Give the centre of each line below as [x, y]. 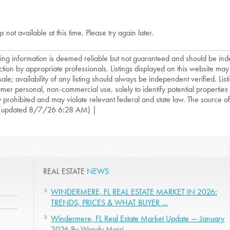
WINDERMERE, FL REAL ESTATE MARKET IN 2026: [134, 192]
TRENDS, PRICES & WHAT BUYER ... [109, 203]
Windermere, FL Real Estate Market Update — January [138, 219]
